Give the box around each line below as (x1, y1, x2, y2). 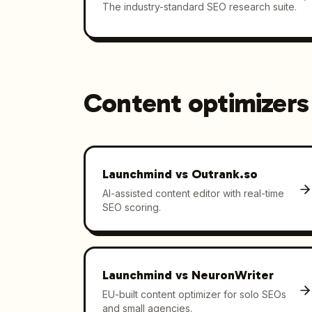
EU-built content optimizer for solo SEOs (102, 288, 286, 300)
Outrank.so (191, 166, 258, 182)
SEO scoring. (102, 201, 161, 213)
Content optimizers (84, 87, 309, 119)
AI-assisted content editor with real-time (102, 187, 284, 199)
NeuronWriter (191, 267, 274, 283)
